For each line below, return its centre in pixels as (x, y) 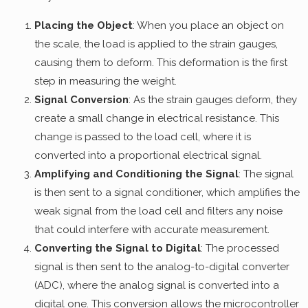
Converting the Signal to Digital (118, 248)
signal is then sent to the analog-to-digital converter (162, 266)
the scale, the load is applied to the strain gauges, (156, 44)
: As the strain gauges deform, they (213, 99)
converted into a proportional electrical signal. (148, 155)
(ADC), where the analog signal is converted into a (157, 285)
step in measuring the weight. (106, 81)
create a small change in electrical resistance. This (157, 118)
